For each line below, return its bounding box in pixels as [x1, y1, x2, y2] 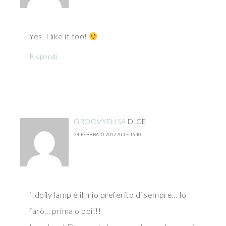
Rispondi [29, 52, 58, 61]
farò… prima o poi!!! [29, 206, 101, 215]
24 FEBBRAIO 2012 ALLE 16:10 [74, 132, 141, 137]
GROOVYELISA [74, 117, 126, 126]
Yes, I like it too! [29, 31, 89, 41]
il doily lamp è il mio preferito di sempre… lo [29, 190, 186, 199]
